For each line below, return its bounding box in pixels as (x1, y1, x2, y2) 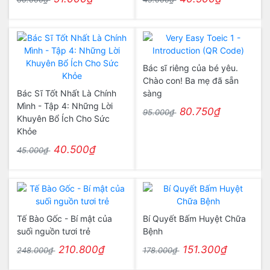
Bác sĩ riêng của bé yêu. (142, 63, 238, 73)
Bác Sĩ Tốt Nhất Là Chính (16, 88, 116, 98)
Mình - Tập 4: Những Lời (16, 101, 113, 111)
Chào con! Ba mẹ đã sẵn (142, 75, 239, 86)
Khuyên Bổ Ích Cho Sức (16, 113, 110, 124)
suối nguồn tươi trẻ (16, 226, 90, 236)
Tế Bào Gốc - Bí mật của (16, 213, 112, 224)
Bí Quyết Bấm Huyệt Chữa (142, 213, 246, 224)
